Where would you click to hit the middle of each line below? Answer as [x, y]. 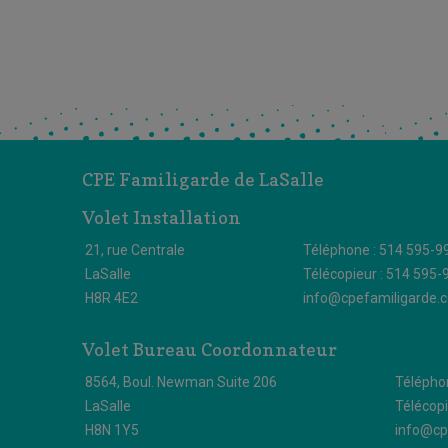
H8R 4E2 [111, 298]
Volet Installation [161, 217]
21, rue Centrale [135, 250]
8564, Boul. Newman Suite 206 [181, 382]
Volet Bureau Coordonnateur [209, 349]
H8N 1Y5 [112, 430]
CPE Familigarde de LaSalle [203, 179]
